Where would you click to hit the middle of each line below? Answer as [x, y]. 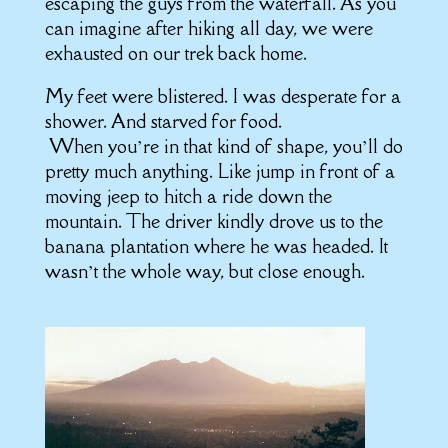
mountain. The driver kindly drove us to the [213, 221]
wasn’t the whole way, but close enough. [204, 271]
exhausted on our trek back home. [175, 53]
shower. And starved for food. [163, 121]
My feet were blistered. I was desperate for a [222, 96]
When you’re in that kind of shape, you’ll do [225, 146]
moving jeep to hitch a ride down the [188, 196]
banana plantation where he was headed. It [216, 246]
